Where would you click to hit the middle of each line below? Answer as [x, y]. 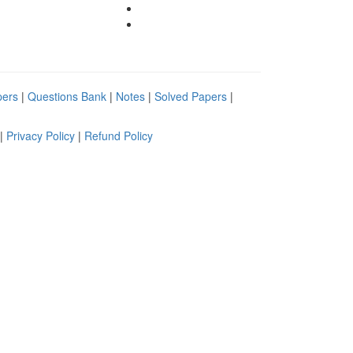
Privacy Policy [42, 135]
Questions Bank [69, 96]
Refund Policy [119, 135]
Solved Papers [192, 96]
